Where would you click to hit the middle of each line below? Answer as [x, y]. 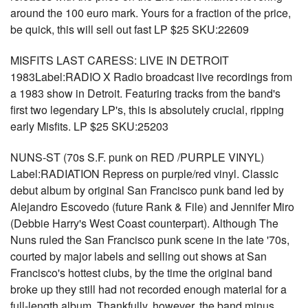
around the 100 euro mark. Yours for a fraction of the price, [151, 13]
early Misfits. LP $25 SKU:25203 [89, 126]
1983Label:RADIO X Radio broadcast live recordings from [151, 77]
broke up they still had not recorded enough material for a [148, 289]
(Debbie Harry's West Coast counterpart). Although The [144, 223]
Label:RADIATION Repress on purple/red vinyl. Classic [144, 174]
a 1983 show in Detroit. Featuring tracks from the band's [145, 93]
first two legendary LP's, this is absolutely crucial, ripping [147, 110]
